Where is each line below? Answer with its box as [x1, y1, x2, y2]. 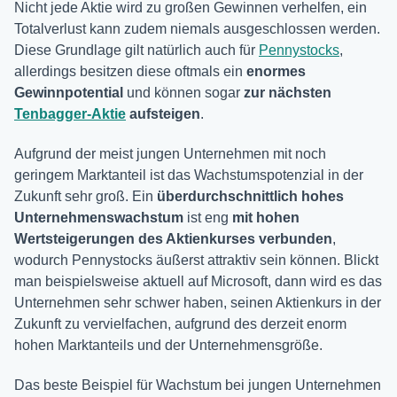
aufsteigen [126, 106, 200, 122]
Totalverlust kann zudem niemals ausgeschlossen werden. [14, 21, 380, 37]
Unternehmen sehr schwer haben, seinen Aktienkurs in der [14, 295, 381, 311]
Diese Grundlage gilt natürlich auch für [14, 43, 259, 58]
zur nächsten [244, 85, 331, 101]
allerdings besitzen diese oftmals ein [14, 64, 243, 80]
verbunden [259, 231, 332, 247]
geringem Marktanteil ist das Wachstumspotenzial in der [14, 167, 363, 183]
